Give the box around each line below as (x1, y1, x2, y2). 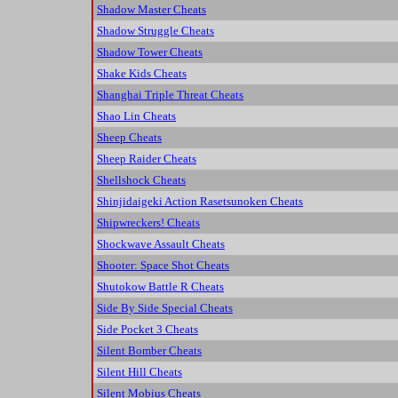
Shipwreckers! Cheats (97, 216, 200, 230)
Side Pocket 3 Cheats (97, 322, 198, 337)
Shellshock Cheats (97, 173, 186, 187)
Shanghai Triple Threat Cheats (97, 88, 243, 102)
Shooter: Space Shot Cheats (97, 259, 229, 273)
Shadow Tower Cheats (97, 45, 203, 60)
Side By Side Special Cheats (97, 301, 233, 315)
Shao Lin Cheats (97, 109, 176, 123)
